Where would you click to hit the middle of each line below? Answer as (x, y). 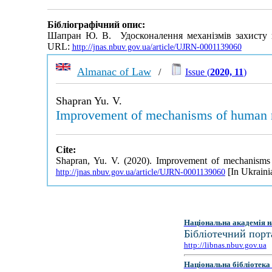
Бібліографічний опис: (96, 25)
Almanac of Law (114, 72)
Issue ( (197, 72)
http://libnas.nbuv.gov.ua (225, 245)
